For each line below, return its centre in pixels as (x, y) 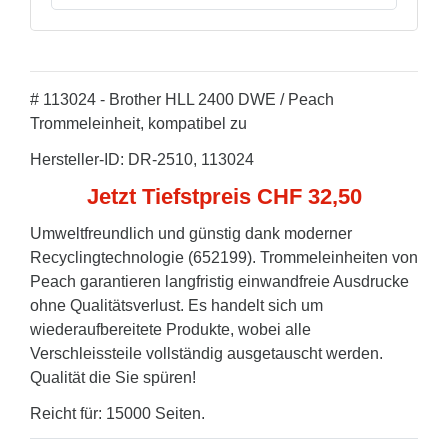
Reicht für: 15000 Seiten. (117, 413)
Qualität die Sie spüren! (113, 377)
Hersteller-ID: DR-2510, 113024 (142, 159)
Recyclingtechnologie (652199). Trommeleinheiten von (224, 257)
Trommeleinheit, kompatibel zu (138, 123)
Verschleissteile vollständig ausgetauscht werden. (206, 353)
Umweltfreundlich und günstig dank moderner (191, 233)
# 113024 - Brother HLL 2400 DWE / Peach (182, 99)
